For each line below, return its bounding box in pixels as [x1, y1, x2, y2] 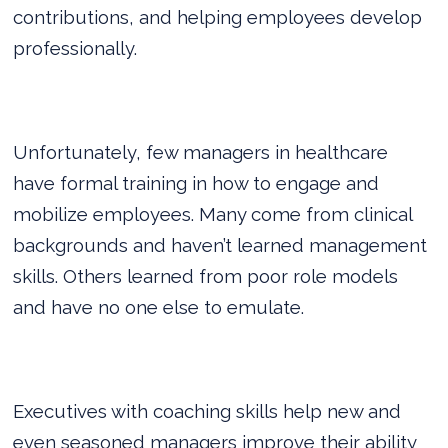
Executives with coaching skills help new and [13, 399, 402, 422]
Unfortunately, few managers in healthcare [13, 140, 389, 163]
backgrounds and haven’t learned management [13, 233, 428, 256]
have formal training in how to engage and [13, 171, 380, 194]
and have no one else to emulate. [13, 295, 305, 318]
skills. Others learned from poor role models [13, 264, 399, 287]
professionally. [13, 36, 138, 59]
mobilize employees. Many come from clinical [13, 202, 413, 225]
